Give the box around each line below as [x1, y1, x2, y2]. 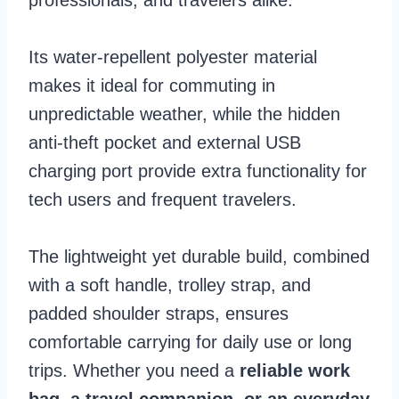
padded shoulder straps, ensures [28, 303, 289, 323]
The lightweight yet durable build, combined [28, 246, 370, 266]
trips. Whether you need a [28, 360, 240, 380]
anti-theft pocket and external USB [28, 132, 301, 152]
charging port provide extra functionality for [28, 160, 367, 181]
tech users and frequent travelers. [28, 189, 302, 209]
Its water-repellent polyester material [28, 46, 317, 67]
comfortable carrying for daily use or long [28, 331, 352, 352]
